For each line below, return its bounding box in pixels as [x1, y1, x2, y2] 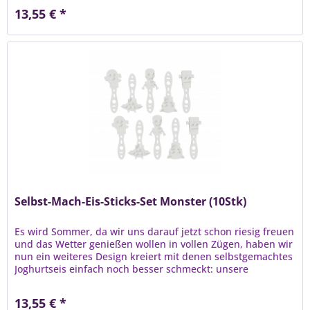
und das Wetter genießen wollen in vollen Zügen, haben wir [15, 237, 293, 251]
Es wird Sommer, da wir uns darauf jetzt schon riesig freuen [15, 225, 295, 239]
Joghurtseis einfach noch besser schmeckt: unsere [15, 262, 249, 276]
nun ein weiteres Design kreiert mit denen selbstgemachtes [15, 250, 293, 264]
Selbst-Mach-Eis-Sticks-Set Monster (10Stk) [15, 194, 247, 210]
